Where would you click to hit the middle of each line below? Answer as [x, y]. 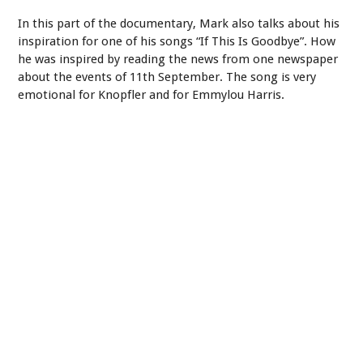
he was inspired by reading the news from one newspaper [178, 59]
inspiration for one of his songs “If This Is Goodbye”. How [177, 41]
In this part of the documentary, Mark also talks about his [179, 23]
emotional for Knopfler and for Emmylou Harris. [152, 94]
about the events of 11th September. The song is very [167, 77]
